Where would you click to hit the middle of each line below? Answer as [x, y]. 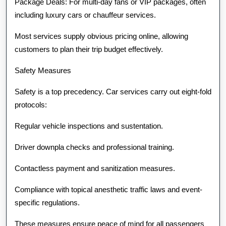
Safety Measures [43, 70]
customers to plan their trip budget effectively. [89, 49]
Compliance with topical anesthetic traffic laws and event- [108, 189]
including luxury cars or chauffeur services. [85, 15]
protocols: [31, 105]
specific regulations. [47, 203]
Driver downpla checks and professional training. [94, 147]
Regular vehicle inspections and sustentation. [89, 126]
